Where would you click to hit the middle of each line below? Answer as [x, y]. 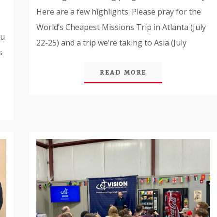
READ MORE [123, 72]
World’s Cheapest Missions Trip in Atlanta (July [121, 27]
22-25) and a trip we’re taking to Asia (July [112, 42]
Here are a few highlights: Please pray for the [119, 11]
